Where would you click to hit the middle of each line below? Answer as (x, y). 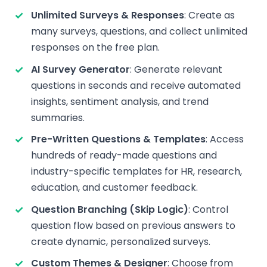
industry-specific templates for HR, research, (136, 172)
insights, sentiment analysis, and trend (120, 101)
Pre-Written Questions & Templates (118, 139)
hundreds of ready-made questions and (124, 156)
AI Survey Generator (80, 69)
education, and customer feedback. (114, 188)
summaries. (58, 117)
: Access (225, 139)
